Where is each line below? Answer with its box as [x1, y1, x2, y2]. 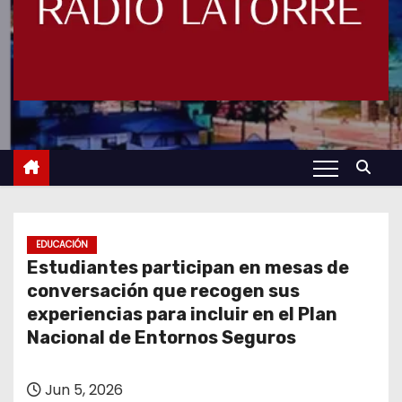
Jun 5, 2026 [41, 380, 123, 400]
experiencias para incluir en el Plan [27, 303, 337, 325]
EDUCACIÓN [36, 238, 88, 251]
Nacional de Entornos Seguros [27, 327, 296, 348]
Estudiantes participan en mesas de [27, 257, 349, 278]
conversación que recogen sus [27, 280, 300, 301]
